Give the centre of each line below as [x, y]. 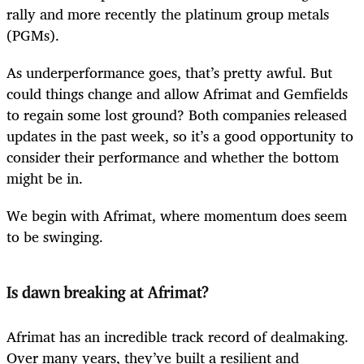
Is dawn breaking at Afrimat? [108, 293]
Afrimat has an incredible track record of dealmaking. [178, 336]
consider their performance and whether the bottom [173, 156]
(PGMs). [33, 35]
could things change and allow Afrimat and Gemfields [177, 93]
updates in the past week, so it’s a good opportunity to [180, 135]
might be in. [45, 178]
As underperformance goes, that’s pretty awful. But [169, 72]
